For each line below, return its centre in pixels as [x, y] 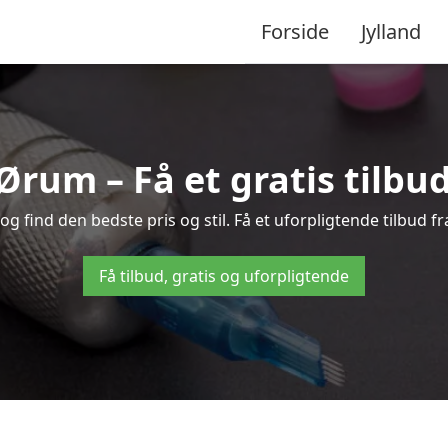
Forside [295, 31]
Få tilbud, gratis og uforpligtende [224, 276]
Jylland [391, 31]
